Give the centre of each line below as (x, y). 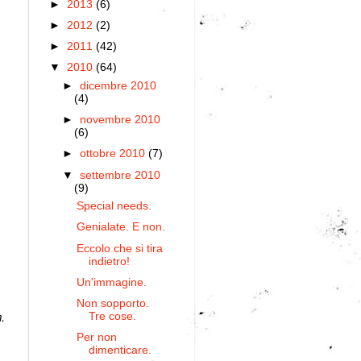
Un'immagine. (111, 282)
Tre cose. (112, 316)
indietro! (109, 261)
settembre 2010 (120, 175)
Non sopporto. (112, 303)
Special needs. (114, 206)
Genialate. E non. (120, 227)
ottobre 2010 (114, 154)
